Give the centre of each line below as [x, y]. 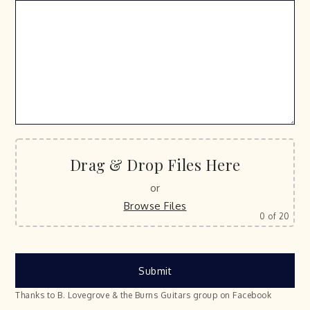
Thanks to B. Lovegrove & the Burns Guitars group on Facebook [144, 295]
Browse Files [155, 206]
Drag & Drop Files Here [155, 164]
